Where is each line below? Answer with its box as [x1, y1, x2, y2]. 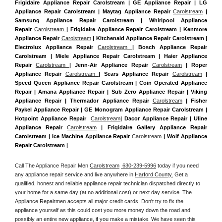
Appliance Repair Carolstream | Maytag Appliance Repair [15, 8, 173, 15]
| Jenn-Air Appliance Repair [69, 62, 152, 68]
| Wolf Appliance [162, 133, 208, 140]
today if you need [156, 162, 199, 168]
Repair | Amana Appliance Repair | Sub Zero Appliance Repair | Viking [15, 89, 207, 95]
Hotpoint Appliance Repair [15, 115, 91, 122]
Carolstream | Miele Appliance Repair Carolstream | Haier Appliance [15, 53, 207, 59]
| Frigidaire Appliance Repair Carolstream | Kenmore [66, 26, 207, 33]
